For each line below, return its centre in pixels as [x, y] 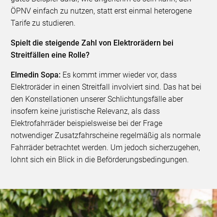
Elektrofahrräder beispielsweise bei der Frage [87, 124]
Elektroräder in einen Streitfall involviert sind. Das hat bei [106, 87]
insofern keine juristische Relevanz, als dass [85, 111]
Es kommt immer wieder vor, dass [119, 75]
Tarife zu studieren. [43, 23]
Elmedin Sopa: [36, 75]
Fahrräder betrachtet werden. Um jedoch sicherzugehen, [106, 148]
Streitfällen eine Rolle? [50, 55]
